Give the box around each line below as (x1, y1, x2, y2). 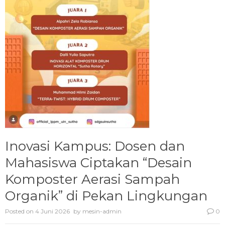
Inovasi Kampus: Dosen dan (5, 138, 185, 155)
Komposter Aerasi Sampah (5, 171, 180, 188)
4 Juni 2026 (35, 207, 70, 215)
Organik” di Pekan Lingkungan (5, 188, 207, 204)
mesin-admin (82, 207, 122, 215)
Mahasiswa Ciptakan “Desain (5, 155, 192, 171)
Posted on (5, 207, 35, 215)
